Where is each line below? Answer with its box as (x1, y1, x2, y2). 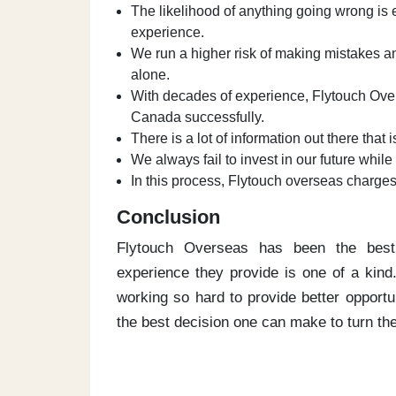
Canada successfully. (131, 110, 264, 125)
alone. (131, 67, 170, 82)
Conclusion (117, 206, 225, 228)
